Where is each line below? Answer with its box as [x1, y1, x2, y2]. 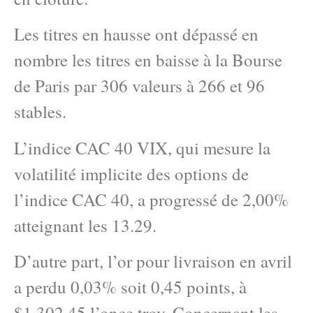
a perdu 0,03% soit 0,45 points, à [14, 275, 247, 299]
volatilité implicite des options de [14, 161, 249, 185]
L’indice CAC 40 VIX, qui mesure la [14, 136, 270, 159]
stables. [14, 100, 66, 124]
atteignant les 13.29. [14, 213, 156, 237]
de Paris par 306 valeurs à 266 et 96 [14, 74, 265, 98]
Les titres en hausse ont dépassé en [14, 22, 259, 46]
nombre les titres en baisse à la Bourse [14, 48, 282, 72]
